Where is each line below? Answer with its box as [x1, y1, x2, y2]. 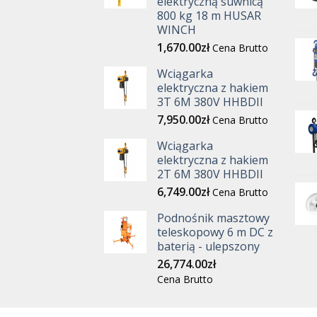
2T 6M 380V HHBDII [157, 166, 263, 182]
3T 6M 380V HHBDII [157, 93, 263, 110]
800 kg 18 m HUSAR [157, 7, 261, 23]
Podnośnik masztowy [157, 209, 270, 226]
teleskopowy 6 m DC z [157, 224, 273, 240]
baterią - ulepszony [157, 238, 260, 254]
